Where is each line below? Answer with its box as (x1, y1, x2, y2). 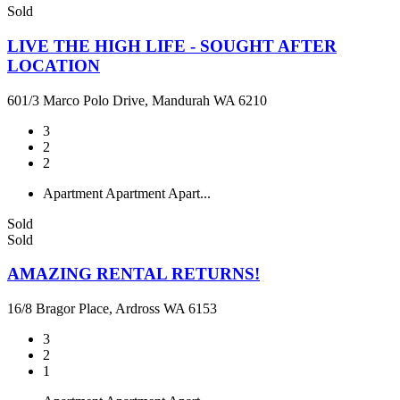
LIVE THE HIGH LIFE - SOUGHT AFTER (7, 36, 337, 55)
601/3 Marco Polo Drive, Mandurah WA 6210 (7, 92, 267, 108)
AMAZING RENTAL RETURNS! (7, 264, 260, 284)
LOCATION (7, 55, 100, 75)
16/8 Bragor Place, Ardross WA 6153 (7, 301, 217, 316)
